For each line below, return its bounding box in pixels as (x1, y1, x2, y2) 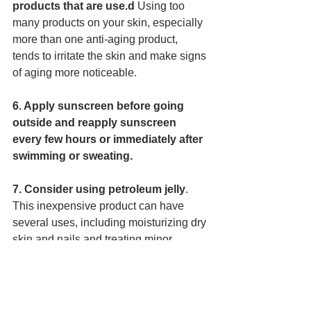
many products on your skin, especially (12, 17, 205, 28)
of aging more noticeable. (12, 67, 140, 78)
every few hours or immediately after (12, 133, 205, 145)
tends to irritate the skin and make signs (12, 50, 209, 62)
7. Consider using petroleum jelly (12, 183, 185, 195)
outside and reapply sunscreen (12, 117, 179, 128)
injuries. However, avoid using (12, 250, 163, 262)
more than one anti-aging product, (12, 33, 180, 45)
